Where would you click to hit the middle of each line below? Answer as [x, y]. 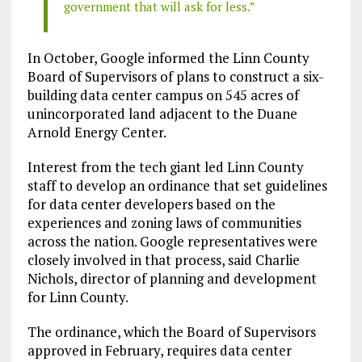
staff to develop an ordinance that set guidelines [177, 185]
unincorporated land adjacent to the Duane [162, 113]
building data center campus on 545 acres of [163, 95]
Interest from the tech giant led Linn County [165, 166]
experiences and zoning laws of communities [164, 222]
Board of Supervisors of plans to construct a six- [175, 76]
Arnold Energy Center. [97, 132]
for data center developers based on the [151, 204]
